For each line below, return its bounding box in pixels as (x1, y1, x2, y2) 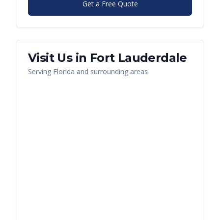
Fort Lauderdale (89, 51, 187, 65)
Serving (28, 67, 53, 77)
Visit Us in (28, 51, 90, 65)
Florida (53, 67, 75, 77)
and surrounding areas (75, 67, 148, 77)
